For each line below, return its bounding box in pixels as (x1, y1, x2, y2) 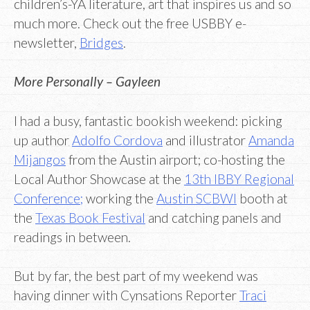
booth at (237, 190, 288, 206)
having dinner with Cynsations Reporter (14, 287, 239, 304)
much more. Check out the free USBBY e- (14, 15, 246, 31)
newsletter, (14, 34, 80, 51)
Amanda (248, 131, 294, 148)
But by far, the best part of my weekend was (14, 268, 258, 284)
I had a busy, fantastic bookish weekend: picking (14, 112, 282, 129)
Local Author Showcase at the (14, 170, 184, 187)
